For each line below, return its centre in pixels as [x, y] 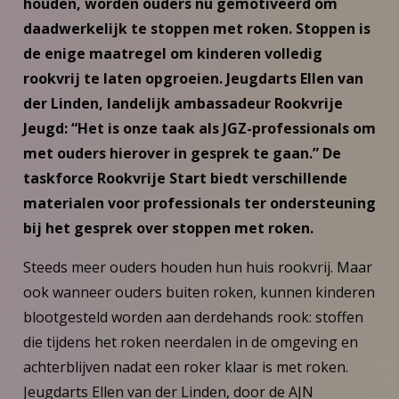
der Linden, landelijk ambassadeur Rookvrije [183, 103]
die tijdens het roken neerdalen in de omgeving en [190, 342]
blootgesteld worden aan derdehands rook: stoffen [193, 317]
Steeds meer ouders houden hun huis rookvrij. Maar [197, 267]
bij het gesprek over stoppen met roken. [168, 228]
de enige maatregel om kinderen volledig [172, 53]
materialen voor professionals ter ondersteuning [199, 203]
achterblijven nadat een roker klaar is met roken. [185, 366]
